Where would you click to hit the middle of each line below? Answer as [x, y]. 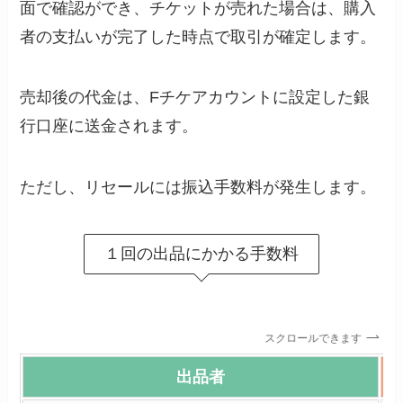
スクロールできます [318, 338]
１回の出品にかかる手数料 [201, 253]
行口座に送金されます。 [109, 126]
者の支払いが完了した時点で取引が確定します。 [198, 36]
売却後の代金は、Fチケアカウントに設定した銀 [195, 98]
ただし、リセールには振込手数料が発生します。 [198, 188]
